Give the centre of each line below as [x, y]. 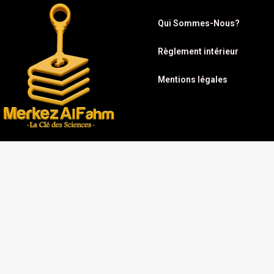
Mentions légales [193, 80]
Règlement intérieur [198, 52]
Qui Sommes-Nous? [199, 24]
